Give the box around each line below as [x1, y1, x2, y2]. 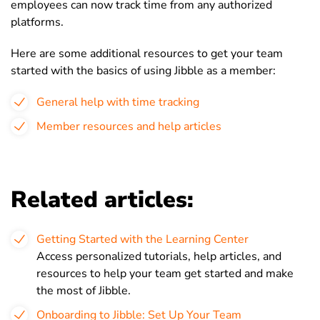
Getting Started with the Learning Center [36, 231, 249, 247]
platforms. [11, 14, 66, 30]
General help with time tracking [36, 94, 199, 110]
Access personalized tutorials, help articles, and [36, 249, 281, 264]
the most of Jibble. [36, 283, 131, 299]
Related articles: [11, 184, 194, 215]
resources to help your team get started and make [36, 266, 294, 281]
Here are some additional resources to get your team [11, 46, 283, 61]
